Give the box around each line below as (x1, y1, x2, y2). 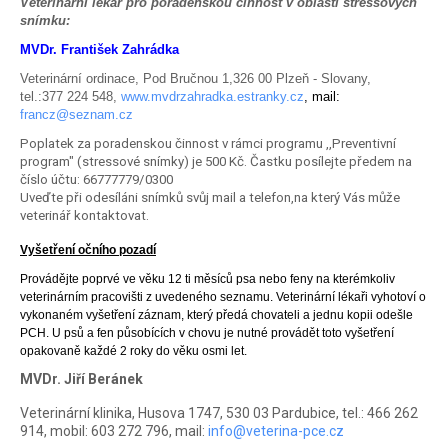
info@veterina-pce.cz (208, 423, 344, 440)
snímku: (20, 12, 70, 28)
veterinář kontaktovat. (20, 208, 149, 224)
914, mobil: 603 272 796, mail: (20, 423, 208, 440)
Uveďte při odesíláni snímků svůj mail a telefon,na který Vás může (20, 190, 400, 206)
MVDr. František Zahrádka (20, 41, 179, 57)
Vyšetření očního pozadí (20, 243, 156, 258)
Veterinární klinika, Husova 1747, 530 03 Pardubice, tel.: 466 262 (20, 405, 418, 422)
